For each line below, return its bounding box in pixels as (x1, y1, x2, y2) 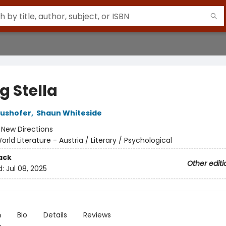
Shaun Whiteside (36, 108, 102, 118)
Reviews (83, 210, 111, 220)
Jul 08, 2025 (6, 163, 47, 174)
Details (43, 210, 67, 220)
